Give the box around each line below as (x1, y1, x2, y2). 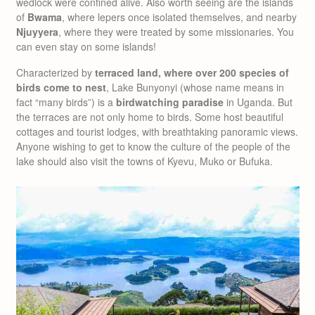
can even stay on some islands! (16, 39, 156, 53)
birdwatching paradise (116, 95, 224, 109)
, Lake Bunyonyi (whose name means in (106, 80, 284, 94)
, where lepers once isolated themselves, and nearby (62, 10, 297, 24)
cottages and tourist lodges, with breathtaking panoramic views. (16, 124, 298, 139)
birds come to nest (16, 80, 106, 94)
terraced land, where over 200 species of (92, 65, 289, 79)
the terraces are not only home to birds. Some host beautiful (16, 110, 283, 124)
